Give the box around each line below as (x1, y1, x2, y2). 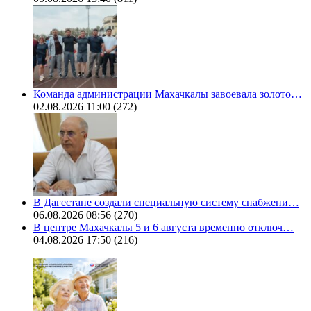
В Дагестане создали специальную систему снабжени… (33, 196, 299, 209)
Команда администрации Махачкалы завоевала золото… (33, 88, 302, 101)
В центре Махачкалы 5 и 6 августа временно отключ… (33, 221, 294, 234)
